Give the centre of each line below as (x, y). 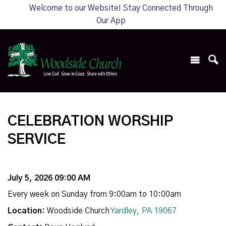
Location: (26, 211)
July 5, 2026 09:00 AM (49, 178)
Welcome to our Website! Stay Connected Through (121, 8)
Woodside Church (78, 211)
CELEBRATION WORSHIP (91, 122)
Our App (111, 21)
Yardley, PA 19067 (144, 211)
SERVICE (37, 140)
